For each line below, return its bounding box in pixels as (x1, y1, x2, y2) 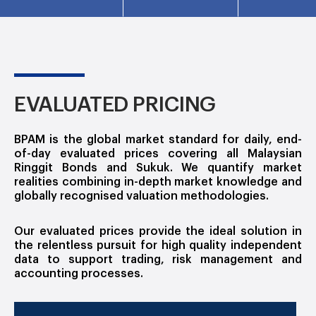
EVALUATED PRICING (14, 94, 216, 116)
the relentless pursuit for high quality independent (14, 240, 302, 252)
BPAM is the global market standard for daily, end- (14, 134, 302, 146)
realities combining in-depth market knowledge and (14, 176, 302, 188)
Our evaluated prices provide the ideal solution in (14, 226, 302, 238)
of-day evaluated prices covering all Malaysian (14, 148, 302, 160)
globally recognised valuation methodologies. (14, 190, 269, 202)
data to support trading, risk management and (14, 254, 302, 266)
